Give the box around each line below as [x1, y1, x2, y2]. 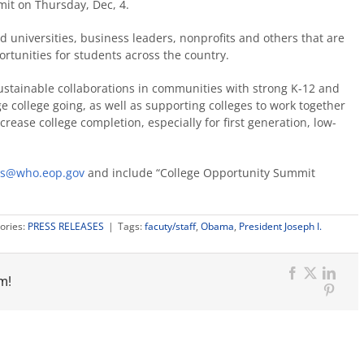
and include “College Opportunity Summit [84, 164, 315, 180]
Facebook [297, 279, 349, 292]
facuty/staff [145, 219, 196, 233]
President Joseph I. [239, 219, 322, 233]
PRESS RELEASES [28, 219, 104, 233]
